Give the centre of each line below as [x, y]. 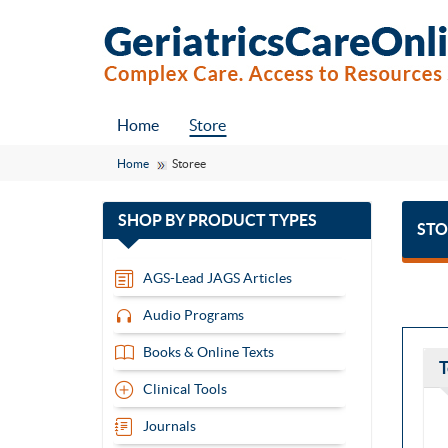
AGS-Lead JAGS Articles [217, 278]
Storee [189, 163]
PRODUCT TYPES [252, 220]
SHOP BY [153, 220]
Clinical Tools [185, 389]
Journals [169, 426]
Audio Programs [193, 315]
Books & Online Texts [208, 352]
